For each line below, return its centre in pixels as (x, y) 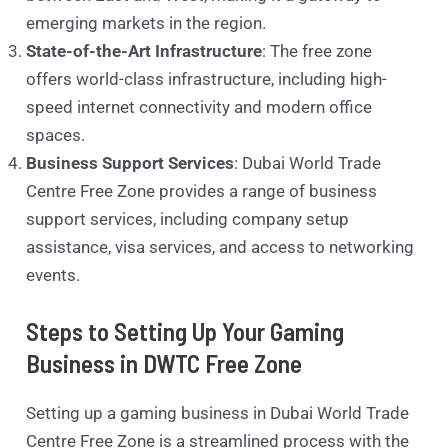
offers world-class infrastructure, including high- (207, 79)
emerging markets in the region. (146, 23)
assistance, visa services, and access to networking (220, 247)
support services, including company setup (188, 219)
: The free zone (317, 51)
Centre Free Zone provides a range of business (202, 191)
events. (53, 275)
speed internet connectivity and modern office (199, 107)
